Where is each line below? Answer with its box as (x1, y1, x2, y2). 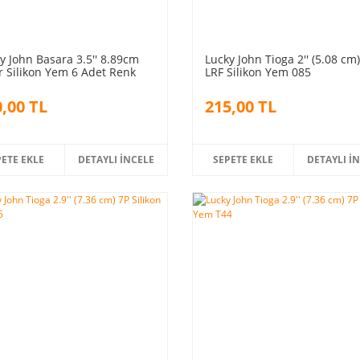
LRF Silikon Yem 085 (204, 63, 311, 80)
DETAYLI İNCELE (78, 152, 155, 166)
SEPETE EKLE (213, 152, 274, 166)
